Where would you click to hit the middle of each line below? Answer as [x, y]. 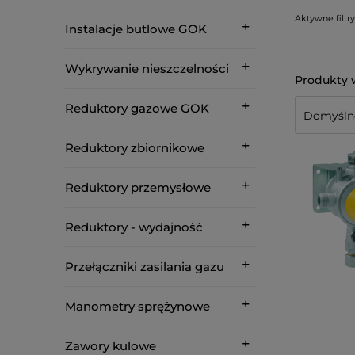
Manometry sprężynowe [137, 306]
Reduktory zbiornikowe [135, 148]
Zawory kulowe [111, 346]
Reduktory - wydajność [134, 227]
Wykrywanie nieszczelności [147, 69]
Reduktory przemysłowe [138, 187]
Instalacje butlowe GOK [136, 29]
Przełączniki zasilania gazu [145, 267]
